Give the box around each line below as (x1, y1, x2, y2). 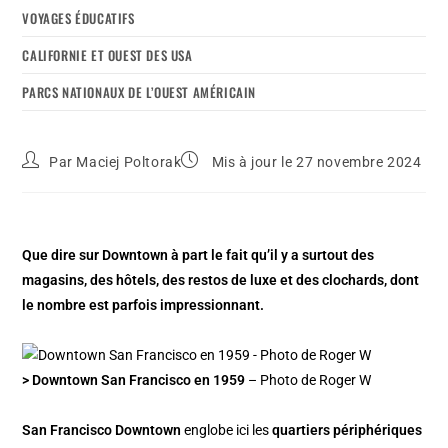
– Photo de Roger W (245, 371, 372, 388)
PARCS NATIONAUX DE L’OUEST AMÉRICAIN (22, 81, 257, 102)
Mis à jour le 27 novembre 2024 (208, 153, 422, 170)
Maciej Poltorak (76, 153, 182, 170)
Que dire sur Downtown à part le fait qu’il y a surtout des (22, 246, 375, 263)
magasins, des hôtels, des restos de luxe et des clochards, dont (22, 271, 420, 288)
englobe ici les (181, 421, 273, 438)
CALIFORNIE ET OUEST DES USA (22, 44, 193, 65)
